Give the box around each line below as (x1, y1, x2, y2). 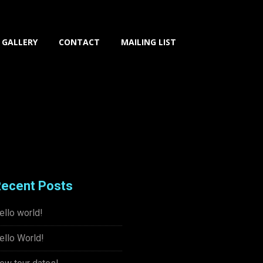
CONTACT (59, 36, 100, 48)
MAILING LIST (121, 36, 176, 48)
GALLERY (2, 36, 38, 48)
